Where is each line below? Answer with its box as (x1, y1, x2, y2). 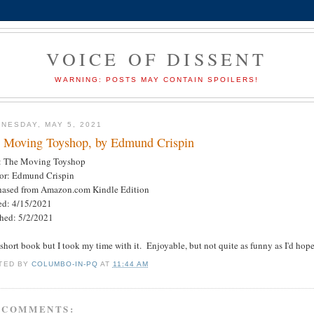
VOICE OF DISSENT (46, 47, 268, 71)
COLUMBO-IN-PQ (31, 259, 98, 268)
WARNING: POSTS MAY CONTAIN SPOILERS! (55, 75, 259, 83)
